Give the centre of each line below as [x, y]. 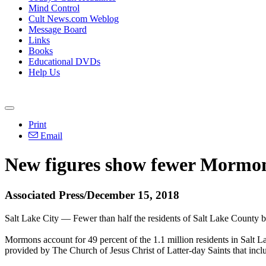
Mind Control [54, 8]
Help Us [44, 72]
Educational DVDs [64, 61]
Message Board [58, 29]
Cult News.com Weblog [74, 19]
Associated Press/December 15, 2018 [92, 195]
